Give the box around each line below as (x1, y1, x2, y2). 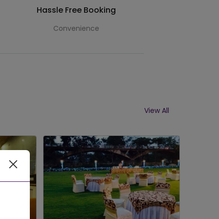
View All (144, 105, 169, 115)
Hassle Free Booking (37, 4, 116, 16)
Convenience (53, 23, 99, 34)
